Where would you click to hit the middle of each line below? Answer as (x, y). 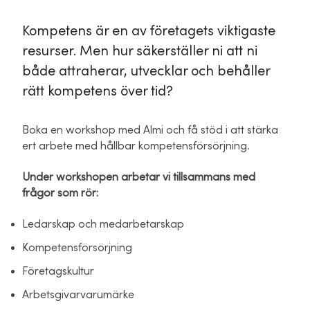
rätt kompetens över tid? (98, 91)
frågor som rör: (60, 193)
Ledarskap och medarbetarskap (103, 224)
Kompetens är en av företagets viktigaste (149, 31)
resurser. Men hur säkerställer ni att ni (140, 51)
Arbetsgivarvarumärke (78, 295)
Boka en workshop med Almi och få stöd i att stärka (150, 130)
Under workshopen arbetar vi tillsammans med (139, 177)
